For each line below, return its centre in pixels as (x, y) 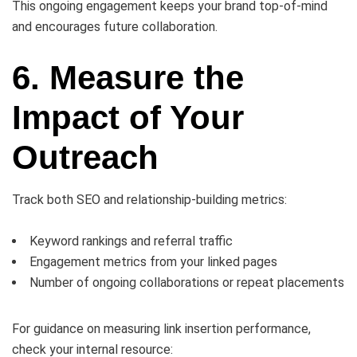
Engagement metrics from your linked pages (153, 262)
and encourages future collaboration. (115, 27)
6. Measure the (128, 78)
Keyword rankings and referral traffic (131, 241)
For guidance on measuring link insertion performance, (161, 329)
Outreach (85, 158)
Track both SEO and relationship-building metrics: (149, 200)
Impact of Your (128, 118)
